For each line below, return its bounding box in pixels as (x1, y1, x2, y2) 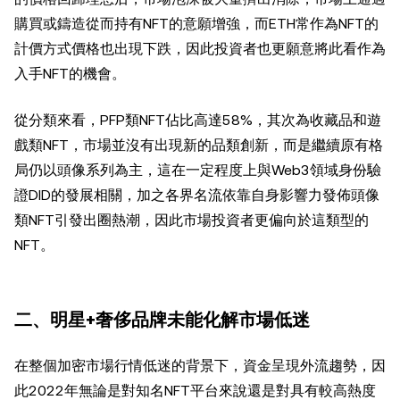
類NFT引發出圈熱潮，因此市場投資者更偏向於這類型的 (14, 211, 369, 229)
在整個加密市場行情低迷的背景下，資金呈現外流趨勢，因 (14, 356, 386, 374)
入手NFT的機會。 (14, 64, 126, 82)
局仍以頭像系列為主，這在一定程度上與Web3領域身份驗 (14, 161, 381, 179)
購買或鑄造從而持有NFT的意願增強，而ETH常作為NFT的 (14, 14, 379, 32)
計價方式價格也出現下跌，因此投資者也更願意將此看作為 (14, 39, 386, 57)
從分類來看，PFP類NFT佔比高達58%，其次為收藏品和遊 (14, 111, 381, 129)
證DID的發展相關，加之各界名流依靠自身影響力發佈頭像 (14, 186, 379, 204)
